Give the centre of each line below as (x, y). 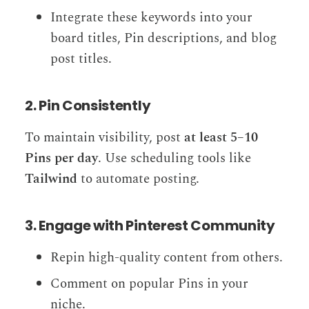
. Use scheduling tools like (175, 158)
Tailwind (51, 179)
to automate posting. (138, 179)
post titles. (81, 59)
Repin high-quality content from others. (167, 257)
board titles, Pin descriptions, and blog (164, 38)
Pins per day (61, 158)
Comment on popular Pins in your (150, 283)
